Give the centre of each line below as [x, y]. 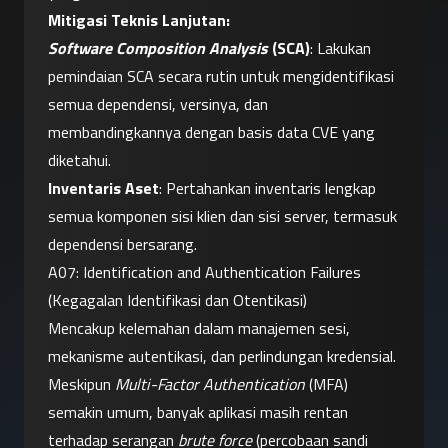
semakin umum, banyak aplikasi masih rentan [198, 412]
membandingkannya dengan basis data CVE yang [211, 132]
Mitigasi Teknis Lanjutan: [139, 20]
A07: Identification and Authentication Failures [204, 272]
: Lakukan [340, 48]
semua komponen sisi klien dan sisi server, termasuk [222, 216]
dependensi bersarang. [122, 244]
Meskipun [81, 384]
